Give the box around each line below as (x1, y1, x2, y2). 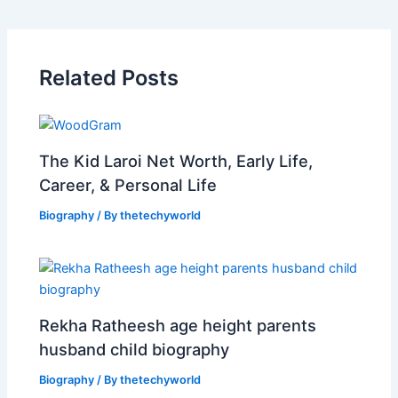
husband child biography (39, 338, 230, 359)
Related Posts (39, 65, 179, 92)
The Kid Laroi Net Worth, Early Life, (39, 150, 314, 171)
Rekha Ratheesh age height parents (39, 314, 317, 335)
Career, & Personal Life (39, 174, 218, 195)
